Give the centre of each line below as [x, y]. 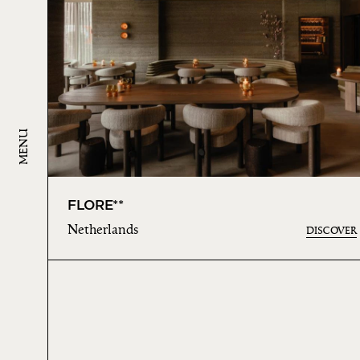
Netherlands [103, 230]
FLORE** [96, 205]
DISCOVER [331, 231]
